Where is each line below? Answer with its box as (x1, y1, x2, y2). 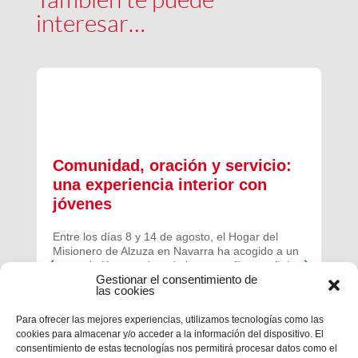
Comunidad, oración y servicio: (52, 156, 292, 174)
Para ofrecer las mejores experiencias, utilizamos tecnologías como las (16, 314, 324, 325)
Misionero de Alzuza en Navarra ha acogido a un (52, 244, 299, 257)
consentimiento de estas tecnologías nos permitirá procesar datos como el (16, 343, 337, 354)
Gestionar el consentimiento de (96, 272, 257, 286)
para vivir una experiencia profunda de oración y (52, 272, 297, 286)
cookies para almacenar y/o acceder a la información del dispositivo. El (16, 328, 324, 340)
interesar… (35, 7, 145, 38)
